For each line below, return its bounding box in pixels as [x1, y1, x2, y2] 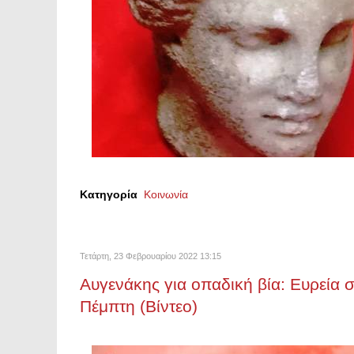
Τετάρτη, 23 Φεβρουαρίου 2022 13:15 [80, 251, 221, 261]
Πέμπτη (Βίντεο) [80, 297, 198, 315]
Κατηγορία [80, 188, 137, 201]
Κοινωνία [144, 188, 188, 201]
